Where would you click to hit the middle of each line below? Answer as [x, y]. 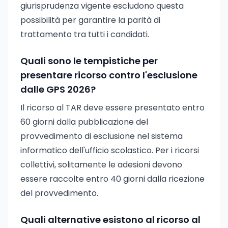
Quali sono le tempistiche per [89, 61]
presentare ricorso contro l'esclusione [109, 75]
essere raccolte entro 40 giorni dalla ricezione [112, 179]
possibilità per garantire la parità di [90, 20]
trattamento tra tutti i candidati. [85, 34]
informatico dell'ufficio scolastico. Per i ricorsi [110, 150]
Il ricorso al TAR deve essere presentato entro [112, 108]
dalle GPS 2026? [58, 89]
